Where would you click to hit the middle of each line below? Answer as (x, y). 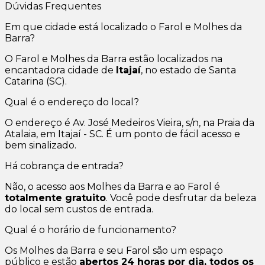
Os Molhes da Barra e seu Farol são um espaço (114, 251)
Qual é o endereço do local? (72, 102)
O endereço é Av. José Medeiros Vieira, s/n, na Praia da (130, 123)
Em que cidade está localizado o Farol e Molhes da (123, 27)
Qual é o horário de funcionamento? (91, 230)
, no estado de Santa (188, 70)
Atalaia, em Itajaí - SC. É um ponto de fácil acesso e (122, 134)
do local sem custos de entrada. (79, 209)
